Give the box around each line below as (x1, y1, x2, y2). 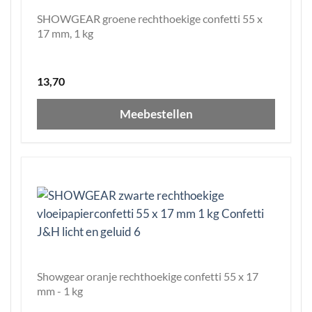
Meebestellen (119, 107, 193, 122)
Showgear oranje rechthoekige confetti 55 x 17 (37, 270, 258, 283)
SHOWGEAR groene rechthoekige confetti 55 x (37, 12, 263, 26)
